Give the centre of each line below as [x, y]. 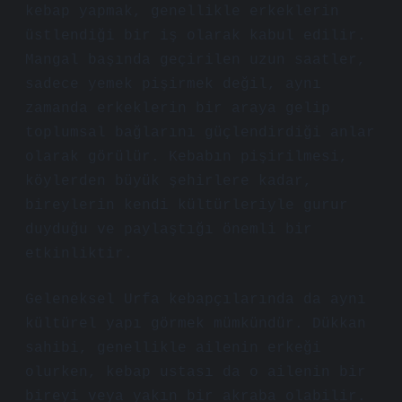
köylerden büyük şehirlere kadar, [169, 181]
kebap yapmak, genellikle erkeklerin [182, 12]
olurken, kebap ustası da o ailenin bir [196, 372]
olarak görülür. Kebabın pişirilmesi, [187, 157]
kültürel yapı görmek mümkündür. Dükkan [196, 324]
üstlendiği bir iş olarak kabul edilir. [196, 36]
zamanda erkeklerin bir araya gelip [178, 109]
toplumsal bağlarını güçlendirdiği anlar [200, 133]
